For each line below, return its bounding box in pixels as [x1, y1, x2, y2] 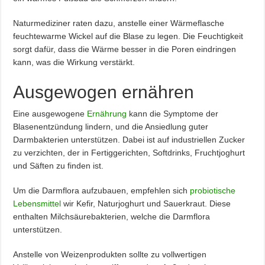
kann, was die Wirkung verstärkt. [13, 57, 135, 67]
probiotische [190, 186, 236, 195]
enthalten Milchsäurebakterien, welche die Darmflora [13, 212, 211, 221]
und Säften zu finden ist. [13, 161, 104, 170]
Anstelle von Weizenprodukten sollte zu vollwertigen [13, 250, 207, 259]
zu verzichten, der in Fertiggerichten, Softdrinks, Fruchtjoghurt [13, 148, 245, 157]
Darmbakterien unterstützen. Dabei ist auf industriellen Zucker [13, 135, 245, 144]
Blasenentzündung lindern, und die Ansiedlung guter [13, 122, 209, 131]
